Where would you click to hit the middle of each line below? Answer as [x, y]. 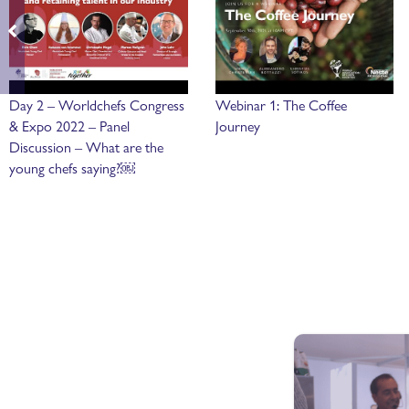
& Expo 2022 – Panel [69, 125]
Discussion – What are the [86, 146]
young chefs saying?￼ [72, 167]
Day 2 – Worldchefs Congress [96, 104]
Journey [237, 125]
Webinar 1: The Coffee [281, 104]
